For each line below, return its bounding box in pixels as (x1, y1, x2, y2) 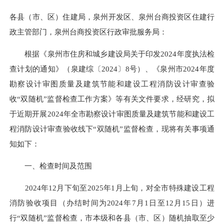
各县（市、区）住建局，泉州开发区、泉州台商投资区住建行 (9, 12, 214, 21)
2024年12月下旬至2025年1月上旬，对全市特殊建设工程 (9, 183, 214, 192)
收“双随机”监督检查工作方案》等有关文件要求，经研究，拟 (9, 94, 214, 103)
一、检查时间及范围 (9, 161, 92, 170)
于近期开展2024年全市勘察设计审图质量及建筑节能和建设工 (9, 109, 214, 118)
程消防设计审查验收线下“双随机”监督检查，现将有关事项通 (9, 124, 214, 133)
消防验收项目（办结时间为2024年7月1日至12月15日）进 (9, 198, 214, 207)
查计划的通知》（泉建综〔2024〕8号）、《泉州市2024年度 (9, 64, 214, 73)
